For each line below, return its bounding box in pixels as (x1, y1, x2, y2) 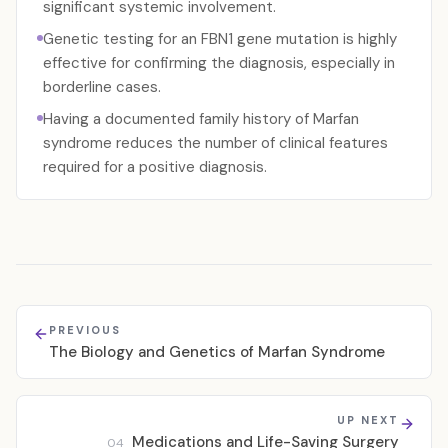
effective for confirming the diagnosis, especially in (43, 53, 395, 73)
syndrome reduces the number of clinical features (43, 133, 388, 153)
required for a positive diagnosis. (43, 157, 267, 177)
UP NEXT (337, 413, 399, 427)
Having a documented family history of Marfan (43, 109, 359, 129)
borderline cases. (43, 77, 161, 97)
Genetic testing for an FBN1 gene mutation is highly (43, 29, 397, 49)
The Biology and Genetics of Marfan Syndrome (49, 342, 385, 362)
